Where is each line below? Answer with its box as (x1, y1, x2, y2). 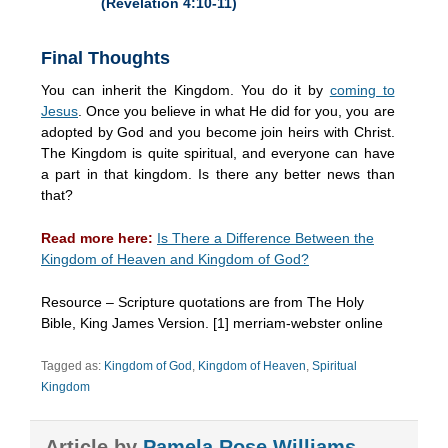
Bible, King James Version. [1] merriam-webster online (41, 314, 383, 331)
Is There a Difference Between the (157, 229, 374, 246)
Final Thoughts (41, 47, 170, 68)
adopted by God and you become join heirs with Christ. (41, 123, 395, 140)
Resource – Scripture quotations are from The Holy (41, 293, 364, 310)
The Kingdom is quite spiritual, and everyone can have (41, 144, 395, 161)
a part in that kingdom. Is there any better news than (41, 165, 395, 182)
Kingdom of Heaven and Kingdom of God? (41, 250, 309, 267)
